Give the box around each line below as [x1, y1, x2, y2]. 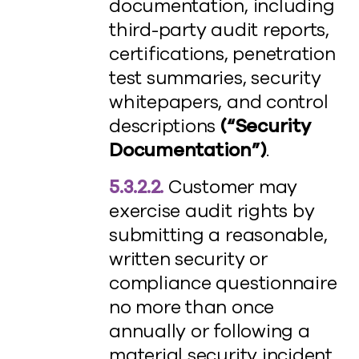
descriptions [109, 114, 221, 139]
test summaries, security [109, 66, 321, 91]
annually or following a [109, 319, 310, 344]
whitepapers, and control [109, 90, 329, 115]
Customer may [163, 175, 298, 200]
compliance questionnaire [109, 271, 337, 296]
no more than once [109, 295, 275, 320]
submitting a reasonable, [109, 223, 328, 248]
